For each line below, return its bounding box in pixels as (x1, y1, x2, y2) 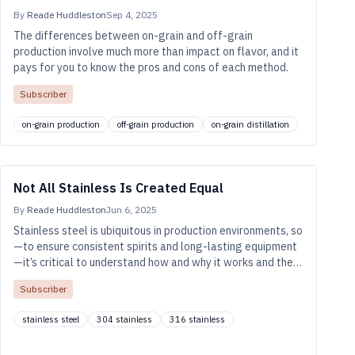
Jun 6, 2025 (106, 204, 157, 216)
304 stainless (97, 314, 152, 325)
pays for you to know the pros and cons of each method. (13, 60, 288, 74)
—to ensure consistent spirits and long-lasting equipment (13, 239, 297, 254)
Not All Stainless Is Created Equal (13, 180, 223, 196)
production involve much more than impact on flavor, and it (13, 44, 299, 59)
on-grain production (22, 119, 100, 130)
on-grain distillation (212, 119, 289, 130)
